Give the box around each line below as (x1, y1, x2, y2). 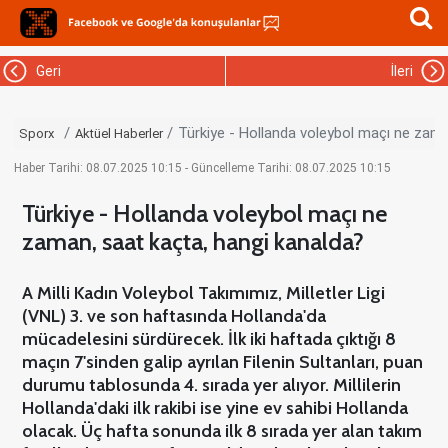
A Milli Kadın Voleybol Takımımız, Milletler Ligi (21, 282, 385, 305)
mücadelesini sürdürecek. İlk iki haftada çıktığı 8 (21, 328, 396, 351)
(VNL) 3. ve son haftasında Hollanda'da (21, 305, 326, 328)
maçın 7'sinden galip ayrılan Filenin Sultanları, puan (21, 351, 423, 374)
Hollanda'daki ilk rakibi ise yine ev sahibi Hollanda (21, 397, 408, 420)
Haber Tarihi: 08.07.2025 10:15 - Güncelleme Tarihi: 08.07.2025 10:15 (13, 161, 391, 176)
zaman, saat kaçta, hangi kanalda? (21, 227, 364, 257)
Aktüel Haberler (74, 126, 163, 142)
